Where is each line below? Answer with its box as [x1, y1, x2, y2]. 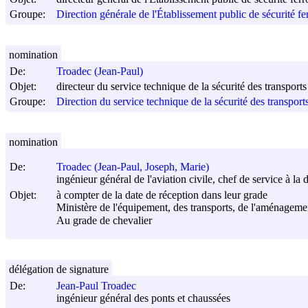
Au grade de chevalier [56, 214, 152, 226]
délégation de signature [9, 263, 109, 275]
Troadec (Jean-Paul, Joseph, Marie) [56, 161, 209, 173]
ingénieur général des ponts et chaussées [56, 292, 230, 305]
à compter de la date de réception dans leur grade [56, 189, 267, 201]
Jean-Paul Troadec [56, 280, 136, 292]
